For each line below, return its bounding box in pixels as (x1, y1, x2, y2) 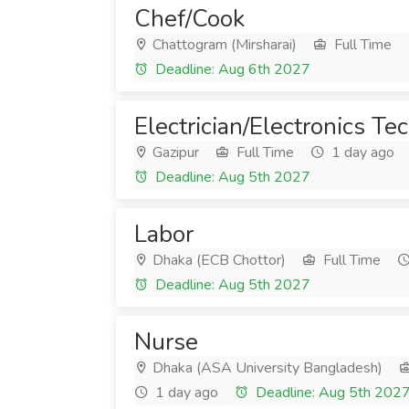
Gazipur (149, 142, 199, 163)
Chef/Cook (134, 3, 245, 35)
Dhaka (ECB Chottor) (149, 250, 286, 270)
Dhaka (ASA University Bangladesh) (149, 358, 383, 378)
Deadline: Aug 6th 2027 (152, 59, 310, 79)
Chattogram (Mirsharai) (149, 35, 297, 55)
